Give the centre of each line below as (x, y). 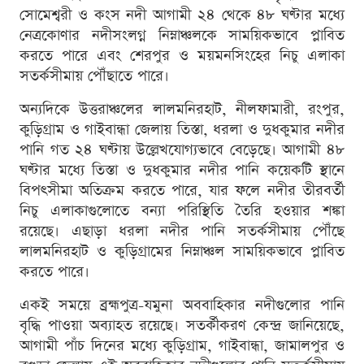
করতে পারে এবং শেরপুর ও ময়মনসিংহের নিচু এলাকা (182, 55)
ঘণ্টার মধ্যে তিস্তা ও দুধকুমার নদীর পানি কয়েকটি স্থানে (182, 170)
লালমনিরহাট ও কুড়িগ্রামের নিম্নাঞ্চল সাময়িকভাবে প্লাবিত (182, 251)
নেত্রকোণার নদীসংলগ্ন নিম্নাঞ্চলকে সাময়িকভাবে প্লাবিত (182, 35)
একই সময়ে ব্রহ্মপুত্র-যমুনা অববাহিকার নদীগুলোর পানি (182, 305)
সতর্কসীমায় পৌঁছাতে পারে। (94, 76)
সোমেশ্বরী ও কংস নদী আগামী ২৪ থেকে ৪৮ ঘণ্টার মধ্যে (182, 15)
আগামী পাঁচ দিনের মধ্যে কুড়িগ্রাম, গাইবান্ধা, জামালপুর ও (182, 345)
